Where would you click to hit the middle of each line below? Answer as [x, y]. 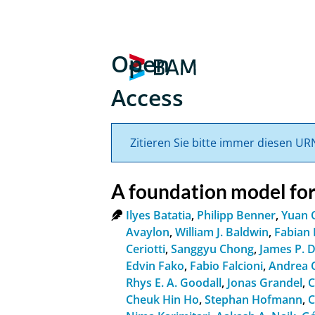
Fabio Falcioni [227, 265]
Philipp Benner [237, 215]
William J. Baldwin [222, 232]
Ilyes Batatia [159, 215]
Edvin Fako [155, 265]
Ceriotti [146, 249]
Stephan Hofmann [254, 299]
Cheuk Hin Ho [163, 299]
